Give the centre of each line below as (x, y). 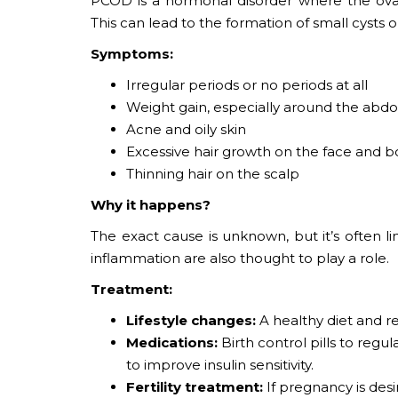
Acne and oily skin (186, 129)
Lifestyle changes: (191, 320)
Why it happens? (151, 204)
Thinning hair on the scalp (213, 173)
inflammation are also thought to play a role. (240, 258)
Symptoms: (132, 53)
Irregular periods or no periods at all (247, 84)
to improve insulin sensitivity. (220, 364)
